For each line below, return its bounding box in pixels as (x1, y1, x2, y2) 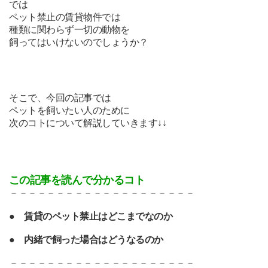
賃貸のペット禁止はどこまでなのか (24, 211, 173, 221)
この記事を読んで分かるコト (9, 174, 145, 186)
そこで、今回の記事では (9, 93, 111, 103)
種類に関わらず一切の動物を (9, 25, 130, 35)
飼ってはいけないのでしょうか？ (9, 37, 148, 47)
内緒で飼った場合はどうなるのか (24, 234, 163, 245)
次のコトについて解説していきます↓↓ (9, 118, 167, 128)
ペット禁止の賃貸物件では (9, 12, 121, 22)
